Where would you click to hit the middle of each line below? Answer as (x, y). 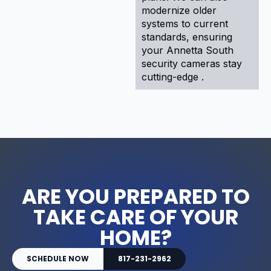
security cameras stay (192, 63)
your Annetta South (188, 50)
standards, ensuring (187, 37)
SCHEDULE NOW (58, 258)
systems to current (185, 23)
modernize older (179, 10)
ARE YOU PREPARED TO (135, 196)
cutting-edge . (173, 77)
